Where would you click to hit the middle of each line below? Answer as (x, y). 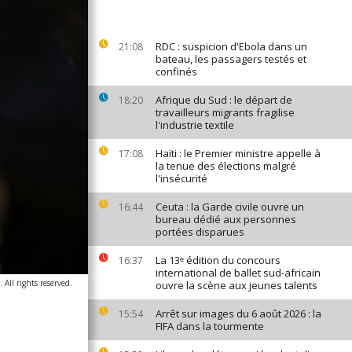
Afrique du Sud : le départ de (224, 100)
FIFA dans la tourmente (210, 326)
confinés (176, 71)
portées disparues (200, 232)
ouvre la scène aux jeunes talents (236, 285)
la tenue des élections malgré (226, 166)
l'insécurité (181, 178)
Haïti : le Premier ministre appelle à (238, 153)
